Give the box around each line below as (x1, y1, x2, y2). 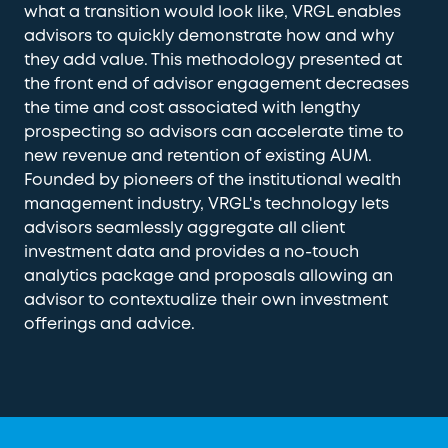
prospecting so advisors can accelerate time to (24, 125, 404, 141)
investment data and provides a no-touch (24, 245, 359, 261)
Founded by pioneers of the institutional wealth (24, 173, 401, 189)
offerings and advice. (24, 317, 195, 333)
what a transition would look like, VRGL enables (24, 5, 401, 21)
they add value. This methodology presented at (24, 53, 402, 69)
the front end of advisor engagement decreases (24, 77, 409, 93)
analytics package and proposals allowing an (24, 269, 393, 285)
